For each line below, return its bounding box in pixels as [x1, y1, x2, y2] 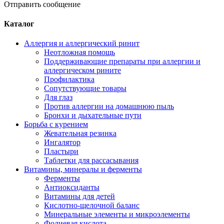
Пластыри [44, 147, 78, 156]
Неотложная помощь [44, 48, 115, 57]
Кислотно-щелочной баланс [44, 201, 139, 210]
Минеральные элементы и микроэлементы [44, 210, 190, 219]
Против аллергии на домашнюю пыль [44, 102, 174, 111]
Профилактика [44, 75, 94, 84]
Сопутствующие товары [44, 84, 126, 93]
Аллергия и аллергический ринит [24, 39, 139, 48]
